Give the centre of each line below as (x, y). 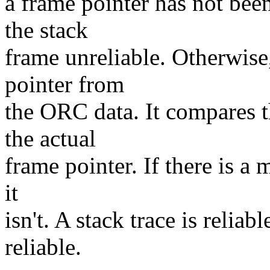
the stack (46, 30)
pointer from (64, 84)
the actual (50, 139)
